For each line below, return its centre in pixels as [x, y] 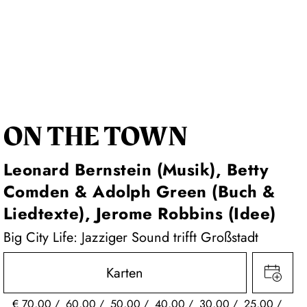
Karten [125, 273]
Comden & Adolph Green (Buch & [139, 192]
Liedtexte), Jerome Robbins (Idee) [139, 214]
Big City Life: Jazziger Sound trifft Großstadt [131, 238]
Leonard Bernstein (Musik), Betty [136, 170]
